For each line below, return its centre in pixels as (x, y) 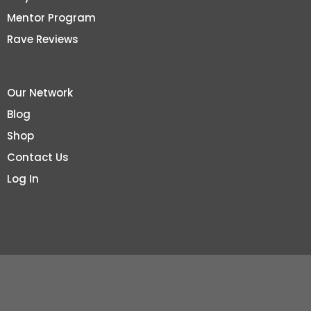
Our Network (40, 92)
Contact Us (38, 157)
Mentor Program (51, 17)
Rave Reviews (43, 39)
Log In (23, 178)
